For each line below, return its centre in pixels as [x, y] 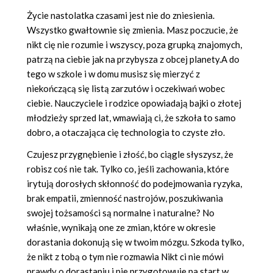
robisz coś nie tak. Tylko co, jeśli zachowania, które [128, 169]
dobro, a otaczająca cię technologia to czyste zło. [126, 133]
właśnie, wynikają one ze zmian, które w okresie [121, 228]
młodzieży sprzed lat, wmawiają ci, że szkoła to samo [131, 118]
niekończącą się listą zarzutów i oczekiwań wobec [126, 89]
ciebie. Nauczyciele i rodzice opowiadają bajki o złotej [134, 103]
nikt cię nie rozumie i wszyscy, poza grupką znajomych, [134, 45]
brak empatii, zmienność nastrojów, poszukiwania [125, 198]
